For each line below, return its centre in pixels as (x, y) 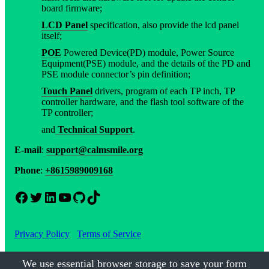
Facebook (17, 197)
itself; (52, 36)
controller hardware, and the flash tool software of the (143, 102)
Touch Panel (67, 91)
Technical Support (94, 130)
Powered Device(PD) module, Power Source (148, 53)
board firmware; (72, 8)
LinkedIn (46, 197)
